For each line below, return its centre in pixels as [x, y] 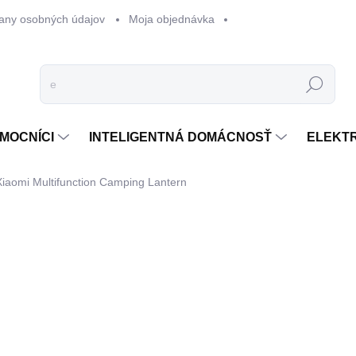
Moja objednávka [172, 19]
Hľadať [315, 85]
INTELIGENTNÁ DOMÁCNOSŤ [180, 137]
